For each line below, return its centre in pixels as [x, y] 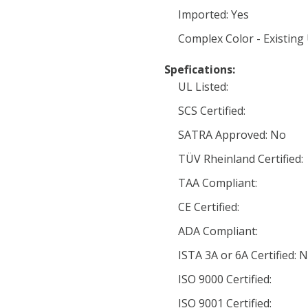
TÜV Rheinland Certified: [241, 159]
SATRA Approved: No [232, 135]
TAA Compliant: [218, 183]
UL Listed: [203, 87]
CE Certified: [209, 207]
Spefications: [200, 69]
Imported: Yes [213, 14]
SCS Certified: [212, 111]
